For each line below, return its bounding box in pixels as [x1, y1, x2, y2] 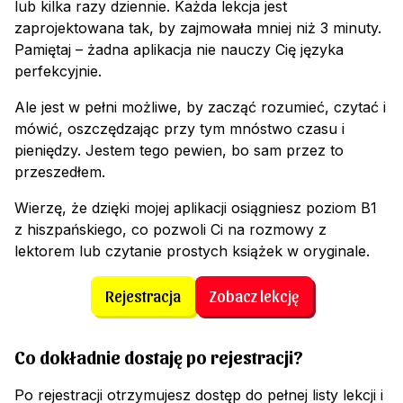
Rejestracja [104, 286, 181, 306]
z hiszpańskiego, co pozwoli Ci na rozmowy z [14, 220, 327, 239]
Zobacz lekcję [209, 286, 299, 306]
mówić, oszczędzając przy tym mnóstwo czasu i [14, 120, 345, 139]
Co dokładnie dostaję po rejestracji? [14, 346, 303, 369]
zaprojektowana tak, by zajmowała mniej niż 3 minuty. [14, 19, 381, 38]
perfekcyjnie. [14, 62, 102, 81]
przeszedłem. [14, 163, 105, 182]
